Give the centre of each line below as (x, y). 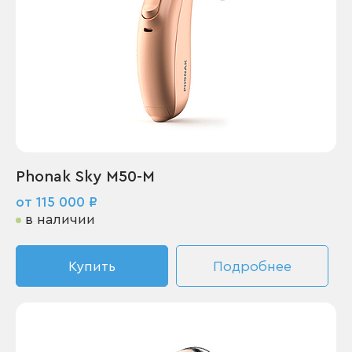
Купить (92, 266)
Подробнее (252, 266)
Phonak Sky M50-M (85, 177)
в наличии (60, 219)
